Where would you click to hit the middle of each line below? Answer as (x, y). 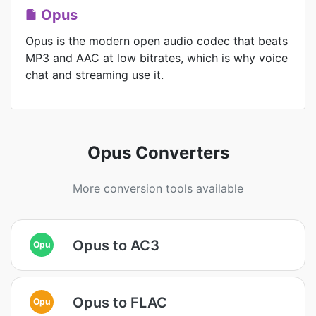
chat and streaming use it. (95, 75)
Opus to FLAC (120, 302)
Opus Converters (158, 153)
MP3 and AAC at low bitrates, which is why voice (157, 58)
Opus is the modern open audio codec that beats (157, 41)
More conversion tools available (158, 188)
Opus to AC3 (116, 245)
